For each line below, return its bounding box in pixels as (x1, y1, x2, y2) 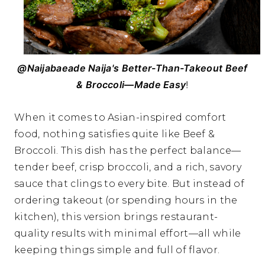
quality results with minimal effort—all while (14, 228, 241, 240)
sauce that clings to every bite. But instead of (14, 178, 245, 190)
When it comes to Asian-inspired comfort (14, 112, 227, 124)
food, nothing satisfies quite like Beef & (14, 128, 215, 140)
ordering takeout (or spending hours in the (14, 195, 238, 206)
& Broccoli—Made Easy (76, 79, 186, 91)
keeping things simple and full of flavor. (14, 244, 220, 256)
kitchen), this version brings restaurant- (14, 211, 218, 223)
